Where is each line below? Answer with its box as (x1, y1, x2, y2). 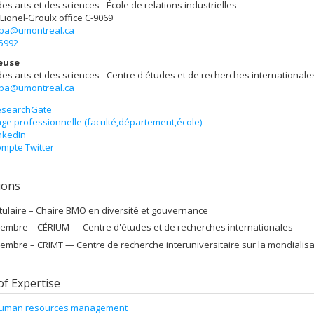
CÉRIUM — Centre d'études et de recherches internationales (37, 221, 293, 234)
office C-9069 (59, 11, 113, 24)
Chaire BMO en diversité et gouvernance (36, 203, 208, 217)
